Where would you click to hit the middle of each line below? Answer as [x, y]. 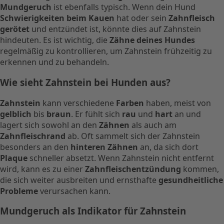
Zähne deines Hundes [152, 40]
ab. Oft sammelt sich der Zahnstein [133, 136]
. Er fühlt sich [96, 114]
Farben [130, 103]
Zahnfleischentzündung [133, 169]
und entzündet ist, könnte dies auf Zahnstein [115, 29]
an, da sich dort [168, 147]
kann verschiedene [78, 103]
